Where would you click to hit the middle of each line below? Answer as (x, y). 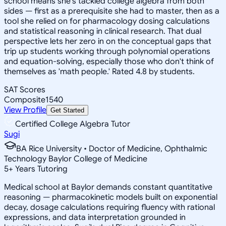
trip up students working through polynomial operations (107, 51)
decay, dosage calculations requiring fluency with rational (109, 207)
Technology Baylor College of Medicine (76, 159)
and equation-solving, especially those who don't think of (109, 61)
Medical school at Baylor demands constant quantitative (108, 187)
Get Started (67, 110)
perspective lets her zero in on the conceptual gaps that (108, 41)
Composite (25, 100)
